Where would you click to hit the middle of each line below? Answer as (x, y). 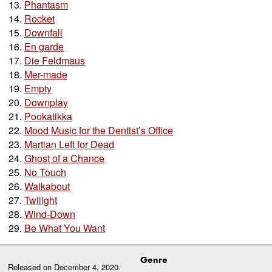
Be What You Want (65, 228)
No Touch (45, 172)
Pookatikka (48, 116)
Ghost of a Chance (64, 158)
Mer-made (46, 74)
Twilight (41, 200)
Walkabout (47, 186)
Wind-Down (50, 214)
